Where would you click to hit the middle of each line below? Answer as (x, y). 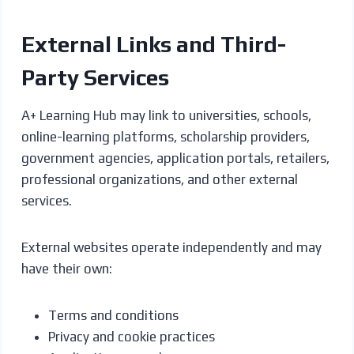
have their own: (66, 268)
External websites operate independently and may (171, 247)
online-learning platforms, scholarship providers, (165, 136)
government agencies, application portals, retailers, (175, 158)
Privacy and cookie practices (131, 336)
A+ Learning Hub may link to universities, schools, (166, 115)
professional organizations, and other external (159, 179)
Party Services (95, 77)
